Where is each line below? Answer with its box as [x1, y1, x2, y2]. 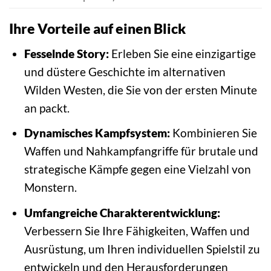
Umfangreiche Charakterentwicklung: [24, 205, 220, 220]
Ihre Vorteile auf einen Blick [9, 20, 186, 38]
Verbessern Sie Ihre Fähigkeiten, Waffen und [24, 223, 250, 238]
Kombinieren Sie [169, 126, 257, 140]
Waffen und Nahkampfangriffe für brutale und [24, 144, 258, 158]
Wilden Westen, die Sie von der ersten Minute [24, 82, 257, 97]
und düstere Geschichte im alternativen [24, 64, 226, 79]
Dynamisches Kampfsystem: [24, 126, 170, 140]
